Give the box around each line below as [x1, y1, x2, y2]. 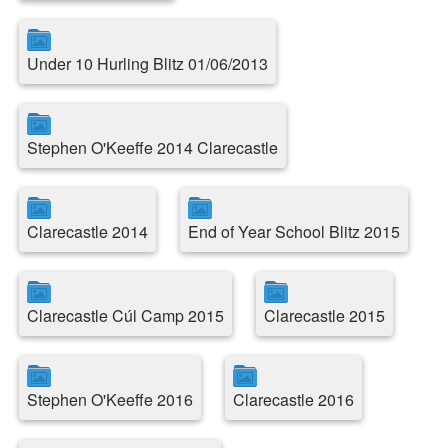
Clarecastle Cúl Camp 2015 [26, 304, 224, 327]
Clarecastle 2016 [232, 388, 354, 411]
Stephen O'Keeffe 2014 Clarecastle [26, 136, 278, 159]
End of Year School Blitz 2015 [187, 220, 400, 243]
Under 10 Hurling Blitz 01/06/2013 [26, 52, 268, 75]
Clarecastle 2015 [263, 304, 385, 327]
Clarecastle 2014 [26, 220, 148, 243]
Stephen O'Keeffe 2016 [26, 388, 193, 411]
